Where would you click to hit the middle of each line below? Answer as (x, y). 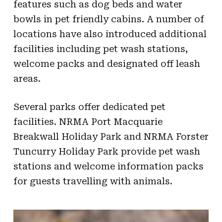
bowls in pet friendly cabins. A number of (109, 19)
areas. (27, 78)
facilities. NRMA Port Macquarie (88, 121)
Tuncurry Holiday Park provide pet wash (107, 151)
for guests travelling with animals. (93, 181)
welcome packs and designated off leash (107, 63)
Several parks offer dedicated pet (89, 107)
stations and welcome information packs (108, 166)
